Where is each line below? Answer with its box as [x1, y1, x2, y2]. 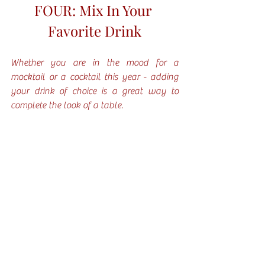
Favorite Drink [48, 21, 141, 41]
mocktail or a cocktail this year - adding [11, 72, 179, 83]
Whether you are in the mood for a [11, 57, 179, 69]
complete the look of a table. [11, 100, 125, 111]
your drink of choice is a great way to [11, 86, 179, 97]
